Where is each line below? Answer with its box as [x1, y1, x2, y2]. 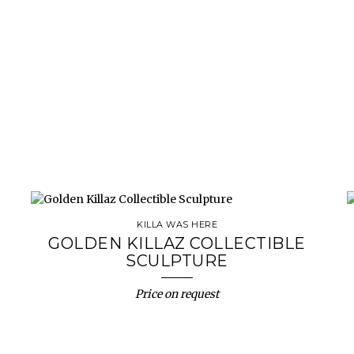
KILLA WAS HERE [137, 219, 217, 230]
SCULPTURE [126, 251, 228, 270]
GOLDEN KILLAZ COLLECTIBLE [48, 234, 306, 253]
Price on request [135, 287, 219, 301]
